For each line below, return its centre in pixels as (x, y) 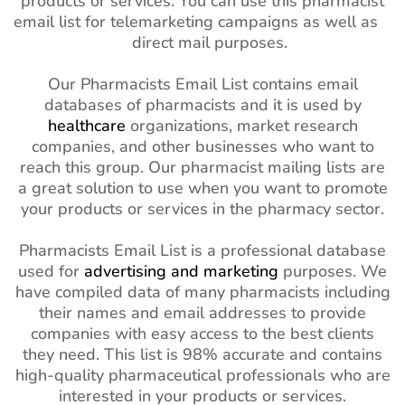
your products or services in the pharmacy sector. (202, 209)
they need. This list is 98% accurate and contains (202, 355)
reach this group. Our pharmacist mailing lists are (202, 168)
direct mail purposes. (202, 43)
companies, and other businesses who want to (202, 147)
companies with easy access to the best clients (202, 334)
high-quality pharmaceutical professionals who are (202, 376)
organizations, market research (241, 126)
